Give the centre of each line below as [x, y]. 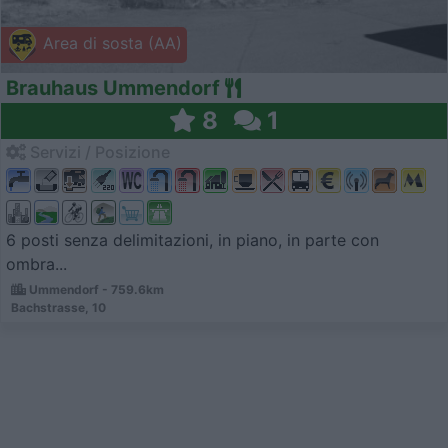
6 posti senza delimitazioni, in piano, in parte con [192, 240]
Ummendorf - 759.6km [95, 290]
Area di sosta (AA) [110, 42]
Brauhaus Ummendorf [113, 87]
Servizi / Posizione [98, 151]
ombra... [36, 264]
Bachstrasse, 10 [58, 308]
